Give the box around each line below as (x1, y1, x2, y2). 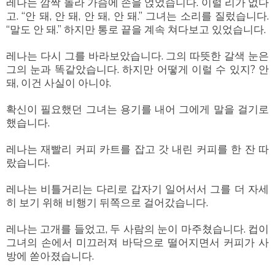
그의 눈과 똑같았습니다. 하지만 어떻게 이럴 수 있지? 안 (6, 62, 269, 77)
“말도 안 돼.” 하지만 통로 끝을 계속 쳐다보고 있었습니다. (6, 22, 266, 37)
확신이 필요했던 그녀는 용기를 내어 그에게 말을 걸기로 (6, 102, 269, 117)
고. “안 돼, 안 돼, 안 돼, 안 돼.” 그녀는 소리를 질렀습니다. (6, 9, 269, 23)
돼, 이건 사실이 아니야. (6, 76, 111, 90)
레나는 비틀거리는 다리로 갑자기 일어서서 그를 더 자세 (6, 182, 269, 196)
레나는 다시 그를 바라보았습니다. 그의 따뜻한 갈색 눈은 (6, 48, 269, 63)
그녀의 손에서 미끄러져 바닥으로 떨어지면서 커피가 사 (6, 235, 269, 250)
